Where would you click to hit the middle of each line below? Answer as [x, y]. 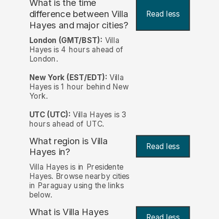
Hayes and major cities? [79, 25]
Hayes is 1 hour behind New [79, 87]
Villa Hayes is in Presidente [76, 167]
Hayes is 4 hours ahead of [76, 49]
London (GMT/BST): [66, 40]
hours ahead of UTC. [66, 124]
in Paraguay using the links [77, 185]
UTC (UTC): [50, 114]
